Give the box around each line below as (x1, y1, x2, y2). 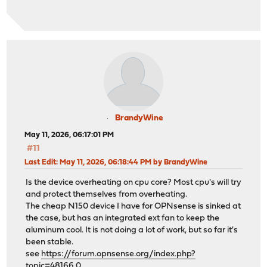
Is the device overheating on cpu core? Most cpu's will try (26, 178, 242, 188)
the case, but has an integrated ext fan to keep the (26, 214, 220, 223)
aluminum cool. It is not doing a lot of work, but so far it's (26, 226, 238, 235)
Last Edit (24, 158, 57, 166)
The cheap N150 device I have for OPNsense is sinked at (26, 202, 241, 212)
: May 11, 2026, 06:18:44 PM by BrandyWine (56, 158, 208, 166)
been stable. (26, 238, 74, 247)
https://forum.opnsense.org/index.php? (41, 250, 196, 259)
